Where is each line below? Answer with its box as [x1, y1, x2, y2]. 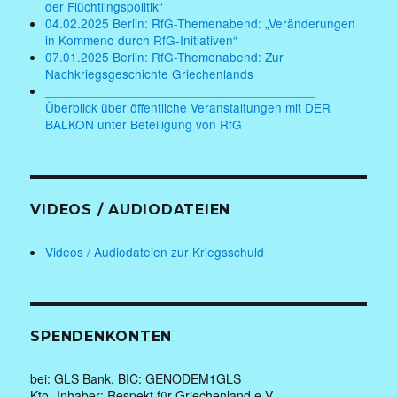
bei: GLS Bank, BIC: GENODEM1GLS [30, 370, 242, 388]
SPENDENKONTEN [30, 328, 173, 346]
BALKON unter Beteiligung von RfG [45, 115, 243, 134]
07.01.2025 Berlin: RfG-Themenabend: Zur [45, 48, 284, 66]
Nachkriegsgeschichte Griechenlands [45, 65, 254, 83]
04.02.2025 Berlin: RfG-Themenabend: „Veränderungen [45, 14, 356, 33]
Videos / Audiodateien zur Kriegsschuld [45, 242, 265, 261]
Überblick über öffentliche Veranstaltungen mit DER [45, 98, 331, 117]
